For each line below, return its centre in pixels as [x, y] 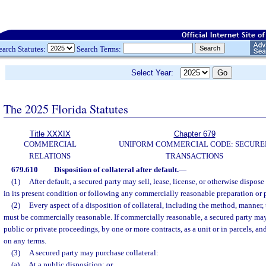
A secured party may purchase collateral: [94, 253]
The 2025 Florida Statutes [66, 109]
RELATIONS [50, 156]
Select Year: [156, 73]
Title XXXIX [50, 134]
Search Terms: [99, 49]
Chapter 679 [194, 134]
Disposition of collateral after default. [116, 170]
